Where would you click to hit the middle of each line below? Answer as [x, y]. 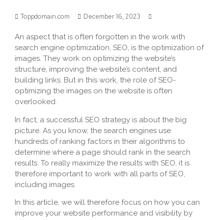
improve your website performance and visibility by [104, 213]
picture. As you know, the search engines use [93, 130]
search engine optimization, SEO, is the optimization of [109, 48]
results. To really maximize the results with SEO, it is [102, 163]
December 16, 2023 [112, 17]
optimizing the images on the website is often [94, 91]
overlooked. [36, 102]
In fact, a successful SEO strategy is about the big [101, 120]
